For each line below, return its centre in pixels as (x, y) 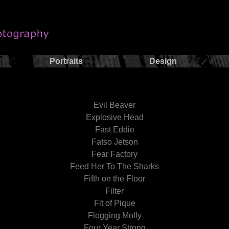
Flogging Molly (114, 215)
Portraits (66, 61)
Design (163, 61)
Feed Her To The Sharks (114, 166)
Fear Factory (114, 154)
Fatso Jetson (114, 142)
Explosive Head (114, 117)
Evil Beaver (114, 105)
